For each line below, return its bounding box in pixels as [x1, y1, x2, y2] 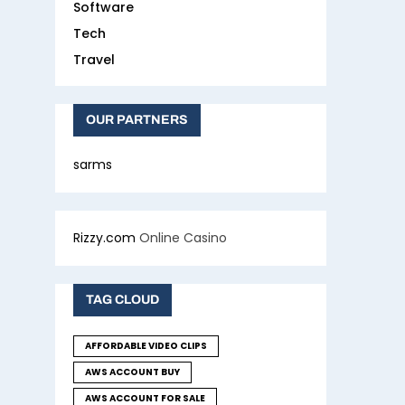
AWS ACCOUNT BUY [85, 365, 180, 380]
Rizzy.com [73, 229, 136, 248]
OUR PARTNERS [86, 113, 188, 127]
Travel [73, 51, 115, 70]
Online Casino [136, 229, 227, 248]
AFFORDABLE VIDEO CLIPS [85, 339, 207, 353]
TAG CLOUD [86, 293, 159, 307]
